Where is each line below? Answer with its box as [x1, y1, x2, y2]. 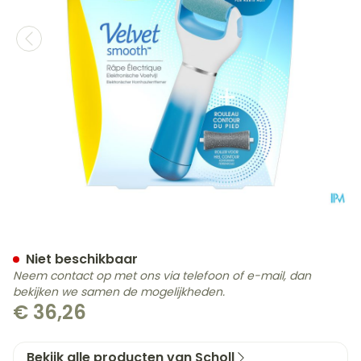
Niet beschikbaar [26, 250, 138, 268]
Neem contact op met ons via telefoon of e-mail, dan [13, 268, 311, 284]
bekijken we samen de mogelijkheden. [13, 284, 225, 300]
